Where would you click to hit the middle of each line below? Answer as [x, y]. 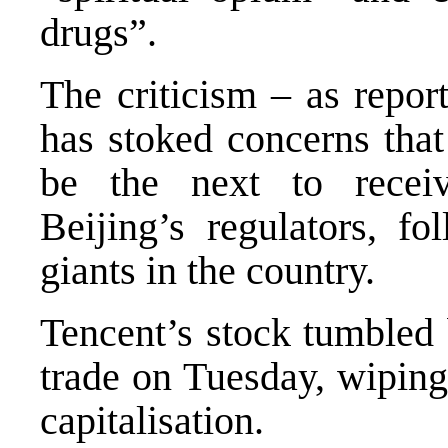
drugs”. [98, 32]
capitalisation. [152, 420]
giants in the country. [207, 270]
